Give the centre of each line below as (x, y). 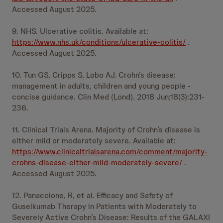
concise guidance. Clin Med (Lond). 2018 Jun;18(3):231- (108, 97)
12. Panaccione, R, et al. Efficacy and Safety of (92, 195)
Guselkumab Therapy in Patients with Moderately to (104, 206)
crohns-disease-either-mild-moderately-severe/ (97, 163)
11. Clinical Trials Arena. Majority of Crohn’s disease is (106, 130)
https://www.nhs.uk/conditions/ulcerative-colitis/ (99, 42)
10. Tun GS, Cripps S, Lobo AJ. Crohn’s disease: (94, 75)
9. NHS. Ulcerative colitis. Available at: (80, 31)
